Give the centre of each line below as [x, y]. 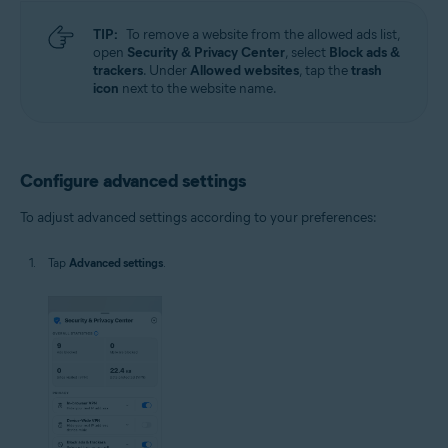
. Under [166, 71]
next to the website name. [198, 89]
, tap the [325, 71]
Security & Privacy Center [206, 53]
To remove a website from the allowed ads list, [263, 35]
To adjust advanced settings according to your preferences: [198, 218]
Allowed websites [244, 71]
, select [307, 53]
